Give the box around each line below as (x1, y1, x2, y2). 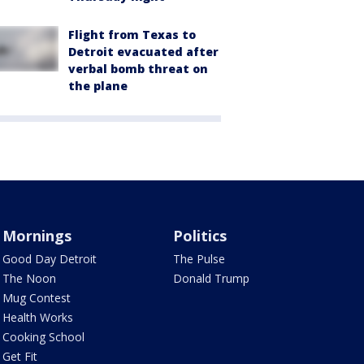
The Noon (2, 271, 56, 287)
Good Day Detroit (2, 251, 97, 267)
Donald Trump (173, 271, 250, 287)
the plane (68, 78, 128, 94)
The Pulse (173, 251, 226, 267)
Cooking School (2, 329, 84, 345)
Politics (173, 226, 227, 246)
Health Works (2, 310, 73, 326)
